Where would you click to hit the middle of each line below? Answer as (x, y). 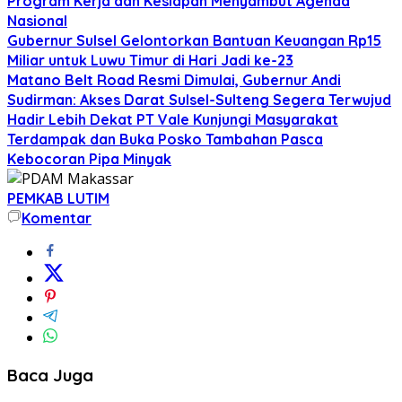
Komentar (57, 218)
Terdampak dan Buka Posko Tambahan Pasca (165, 139)
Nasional (37, 20)
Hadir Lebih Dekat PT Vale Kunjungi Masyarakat (173, 119)
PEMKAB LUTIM (58, 198)
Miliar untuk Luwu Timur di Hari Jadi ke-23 (150, 60)
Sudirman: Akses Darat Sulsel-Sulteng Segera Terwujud (199, 99)
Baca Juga (50, 375)
